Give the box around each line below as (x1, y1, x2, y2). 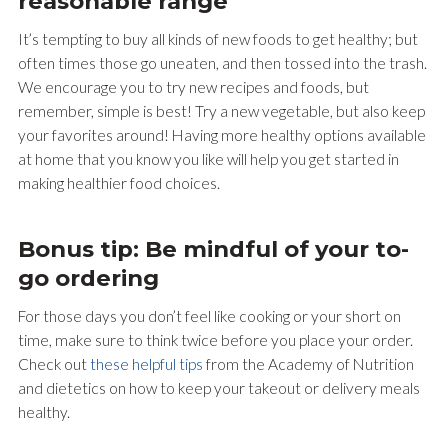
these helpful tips (89, 355, 203, 373)
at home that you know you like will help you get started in (17, 150, 399, 169)
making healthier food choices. (17, 174, 220, 193)
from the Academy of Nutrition (202, 355, 414, 373)
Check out (17, 355, 90, 373)
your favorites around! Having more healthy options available (17, 126, 426, 145)
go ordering (17, 263, 159, 292)
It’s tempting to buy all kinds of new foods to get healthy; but (17, 30, 418, 49)
